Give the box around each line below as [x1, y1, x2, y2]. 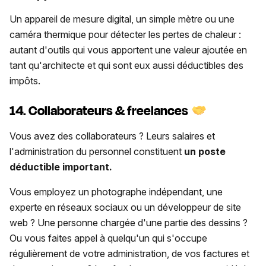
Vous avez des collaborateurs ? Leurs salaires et [9, 130, 215, 142]
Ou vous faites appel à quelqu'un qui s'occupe [9, 232, 207, 245]
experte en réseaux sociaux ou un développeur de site [9, 201, 241, 214]
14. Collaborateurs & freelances [9, 102, 191, 121]
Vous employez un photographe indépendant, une [9, 186, 223, 198]
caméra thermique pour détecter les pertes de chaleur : [9, 28, 241, 40]
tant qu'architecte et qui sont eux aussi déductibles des [9, 59, 243, 71]
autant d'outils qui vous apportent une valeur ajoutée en [9, 43, 247, 56]
